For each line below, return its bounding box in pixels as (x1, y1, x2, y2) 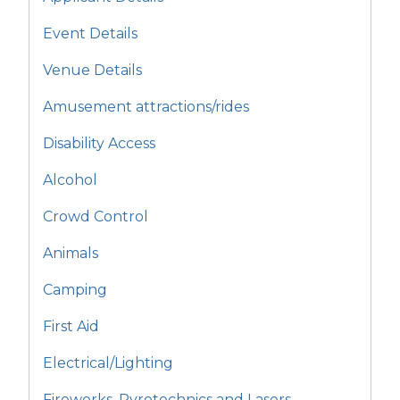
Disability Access (43, 135, 155, 152)
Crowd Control (43, 208, 148, 225)
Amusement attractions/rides (43, 98, 249, 115)
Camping (43, 281, 107, 298)
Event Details (43, 25, 137, 42)
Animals (43, 245, 98, 262)
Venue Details (43, 62, 142, 79)
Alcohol (43, 171, 97, 188)
